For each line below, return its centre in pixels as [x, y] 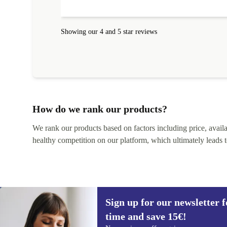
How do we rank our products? [100, 109]
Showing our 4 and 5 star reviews [109, 32]
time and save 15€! [146, 216]
